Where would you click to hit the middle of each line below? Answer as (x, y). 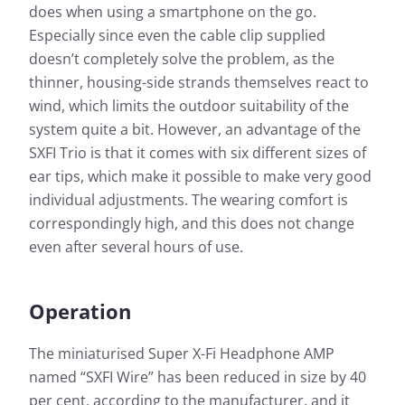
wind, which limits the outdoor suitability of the (189, 106)
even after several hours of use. (136, 247)
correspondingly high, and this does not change (192, 224)
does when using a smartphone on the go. (173, 12)
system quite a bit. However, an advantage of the (195, 130)
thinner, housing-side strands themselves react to (199, 83)
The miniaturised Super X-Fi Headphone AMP (182, 354)
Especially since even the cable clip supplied (177, 36)
